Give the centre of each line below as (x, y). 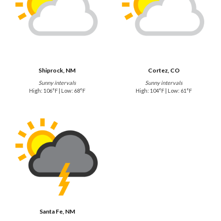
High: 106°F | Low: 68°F (57, 90)
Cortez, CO (164, 70)
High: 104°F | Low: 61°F (164, 90)
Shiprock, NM (57, 70)
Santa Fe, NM (57, 211)
